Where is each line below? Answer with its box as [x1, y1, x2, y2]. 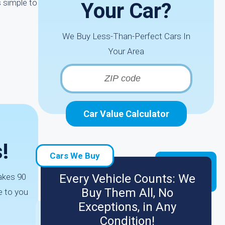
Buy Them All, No [81, 186, 173, 200]
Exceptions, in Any [78, 200, 176, 214]
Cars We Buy [50, 151, 100, 161]
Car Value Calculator [83, 108, 169, 119]
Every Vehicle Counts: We [59, 172, 195, 186]
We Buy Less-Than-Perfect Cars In [62, 31, 190, 41]
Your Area [108, 46, 144, 56]
